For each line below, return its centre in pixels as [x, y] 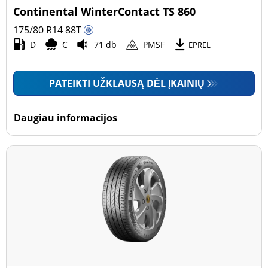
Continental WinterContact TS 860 [105, 11]
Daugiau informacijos [66, 118]
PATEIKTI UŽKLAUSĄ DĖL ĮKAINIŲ [127, 83]
